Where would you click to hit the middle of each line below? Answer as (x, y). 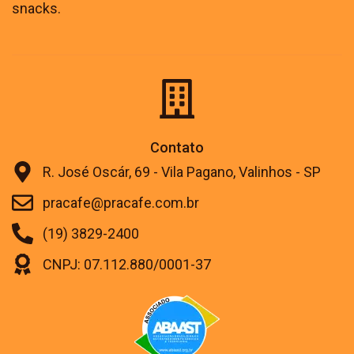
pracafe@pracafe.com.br (121, 202)
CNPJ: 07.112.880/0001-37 (126, 264)
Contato (177, 147)
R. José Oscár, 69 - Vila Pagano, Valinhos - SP (181, 171)
